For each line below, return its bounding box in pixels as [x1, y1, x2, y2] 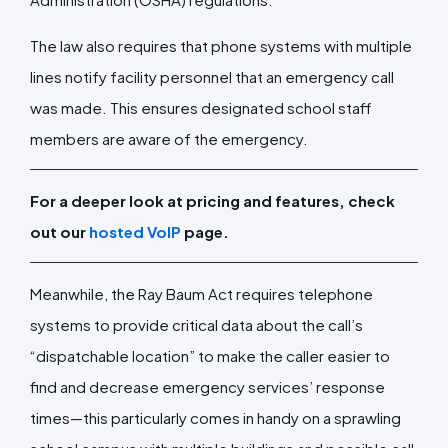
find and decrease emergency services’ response [30, 376, 385, 396]
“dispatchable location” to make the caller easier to [30, 345, 390, 365]
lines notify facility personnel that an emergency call [30, 66, 394, 86]
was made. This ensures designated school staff [30, 97, 371, 117]
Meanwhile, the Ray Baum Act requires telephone [30, 283, 373, 303]
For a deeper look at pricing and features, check [30, 190, 395, 210]
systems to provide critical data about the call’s [30, 314, 363, 334]
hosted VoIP [89, 221, 181, 241]
